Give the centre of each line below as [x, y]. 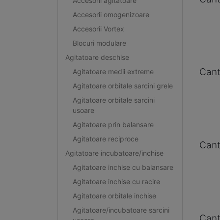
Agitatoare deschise [97, 57]
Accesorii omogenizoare [111, 14]
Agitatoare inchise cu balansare [123, 167]
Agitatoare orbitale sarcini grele [123, 85]
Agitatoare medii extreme [113, 71]
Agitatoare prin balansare [113, 124]
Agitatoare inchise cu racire [116, 181]
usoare [83, 110]
